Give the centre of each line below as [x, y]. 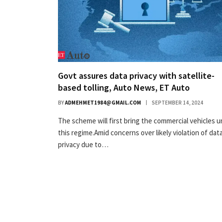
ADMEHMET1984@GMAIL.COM [103, 103]
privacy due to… [83, 145]
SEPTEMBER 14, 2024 [177, 103]
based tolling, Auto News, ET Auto [124, 88]
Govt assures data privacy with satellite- [136, 76]
